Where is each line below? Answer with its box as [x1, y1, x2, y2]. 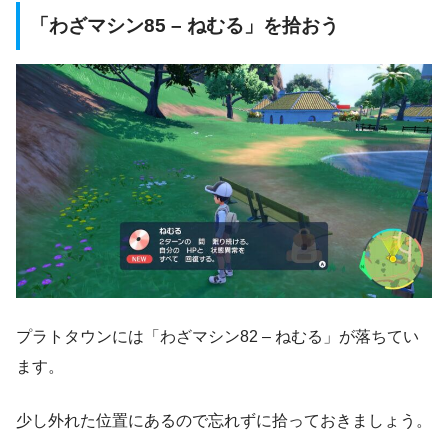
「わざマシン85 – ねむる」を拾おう [30, 15, 339, 37]
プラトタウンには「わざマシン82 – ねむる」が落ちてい [16, 327, 419, 345]
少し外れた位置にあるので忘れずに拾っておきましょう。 [16, 411, 432, 429]
